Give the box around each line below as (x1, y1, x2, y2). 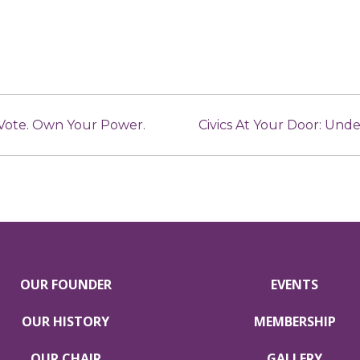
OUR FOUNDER (19, 275, 112, 293)
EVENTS (271, 275, 318, 293)
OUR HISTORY (22, 312, 109, 330)
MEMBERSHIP (253, 312, 336, 330)
